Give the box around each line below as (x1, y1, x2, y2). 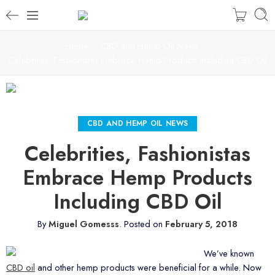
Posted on (122, 217, 165, 230)
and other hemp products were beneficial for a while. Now (35, 260, 261, 274)
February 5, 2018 (165, 217, 238, 230)
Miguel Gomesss (48, 217, 119, 230)
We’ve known (203, 246, 254, 260)
